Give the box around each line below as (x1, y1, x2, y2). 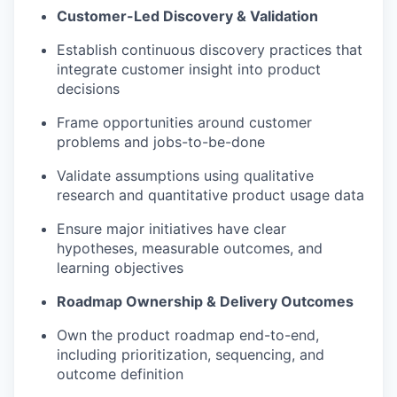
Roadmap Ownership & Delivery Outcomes (57, 292, 354, 310)
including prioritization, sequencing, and (57, 346, 324, 363)
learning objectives (57, 259, 183, 276)
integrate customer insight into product (57, 60, 321, 78)
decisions (57, 80, 120, 97)
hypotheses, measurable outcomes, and (57, 239, 323, 257)
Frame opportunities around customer (57, 113, 312, 131)
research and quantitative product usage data (57, 186, 364, 204)
